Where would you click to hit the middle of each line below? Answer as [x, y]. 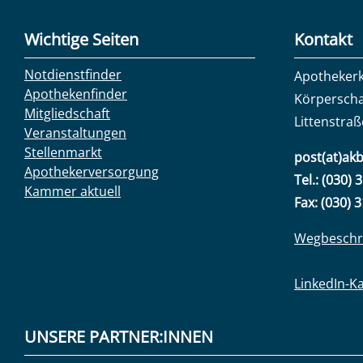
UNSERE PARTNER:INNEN [119, 337]
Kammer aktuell [73, 191]
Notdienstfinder [73, 75]
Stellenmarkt [63, 152]
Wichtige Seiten [81, 39]
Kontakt [323, 39]
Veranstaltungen [75, 133]
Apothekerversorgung [92, 172]
